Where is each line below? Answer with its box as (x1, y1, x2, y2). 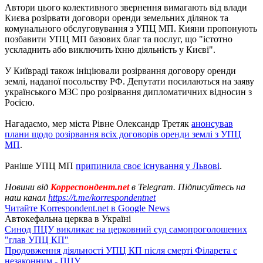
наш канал (5, 192, 48, 203)
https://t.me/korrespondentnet (48, 192, 156, 203)
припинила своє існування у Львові (76, 160, 220, 171)
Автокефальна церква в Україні (5, 213, 131, 224)
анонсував (191, 118, 233, 129)
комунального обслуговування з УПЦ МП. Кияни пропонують (5, 23, 257, 33)
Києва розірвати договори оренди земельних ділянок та (5, 12, 228, 23)
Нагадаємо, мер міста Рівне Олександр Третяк (5, 118, 191, 129)
